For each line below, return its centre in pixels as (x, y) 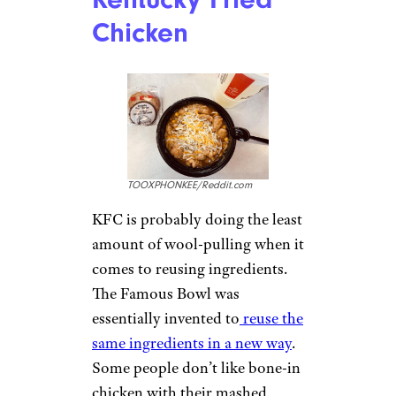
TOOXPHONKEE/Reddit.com (190, 186)
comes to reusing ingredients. (190, 269)
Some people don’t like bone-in (196, 368)
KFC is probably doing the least (197, 220)
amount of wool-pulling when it (198, 244)
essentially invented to (166, 319)
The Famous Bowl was (166, 294)
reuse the (271, 319)
